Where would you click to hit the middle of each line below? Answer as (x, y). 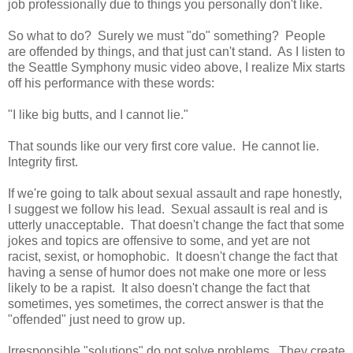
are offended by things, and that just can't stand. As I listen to (176, 51)
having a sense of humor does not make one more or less (167, 272)
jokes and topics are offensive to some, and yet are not (159, 240)
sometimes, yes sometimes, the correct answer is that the (166, 303)
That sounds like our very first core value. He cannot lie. (165, 146)
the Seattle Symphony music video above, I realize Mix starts (176, 67)
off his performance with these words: (111, 83)
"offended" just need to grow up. (97, 319)
